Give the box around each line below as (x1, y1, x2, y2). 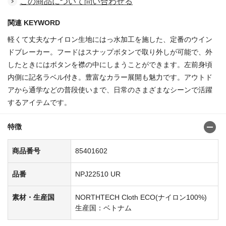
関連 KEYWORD (8, 19, 60, 27)
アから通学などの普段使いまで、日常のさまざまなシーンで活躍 (8, 86, 212, 94)
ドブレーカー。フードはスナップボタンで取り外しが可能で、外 (8, 48, 212, 56)
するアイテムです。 (8, 98, 71, 107)
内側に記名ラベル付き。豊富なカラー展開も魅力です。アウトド (8, 73, 212, 82)
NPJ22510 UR (75, 170, 121, 179)
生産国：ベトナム (75, 204, 132, 212)
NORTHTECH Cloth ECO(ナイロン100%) (75, 193, 207, 202)
